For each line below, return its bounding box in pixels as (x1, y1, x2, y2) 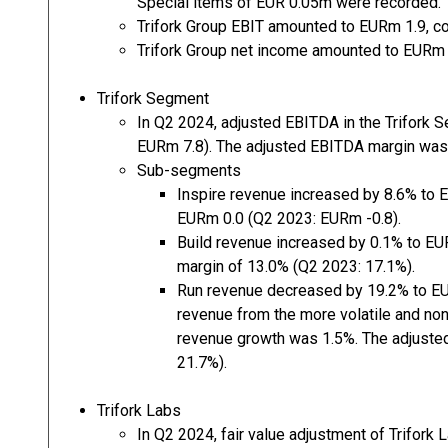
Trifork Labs (97, 401, 181, 420)
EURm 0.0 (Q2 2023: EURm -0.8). (177, 209, 401, 228)
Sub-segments (137, 161, 241, 180)
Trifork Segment (97, 89, 209, 108)
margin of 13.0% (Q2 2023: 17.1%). (177, 257, 415, 276)
